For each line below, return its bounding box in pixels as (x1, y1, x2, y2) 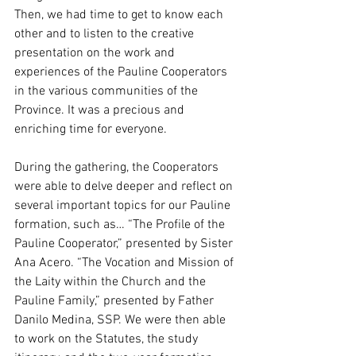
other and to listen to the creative (14, 26, 197, 43)
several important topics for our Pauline (14, 198, 234, 215)
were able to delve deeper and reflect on (14, 179, 236, 195)
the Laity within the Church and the (14, 274, 209, 291)
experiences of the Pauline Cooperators (14, 64, 230, 81)
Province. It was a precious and (14, 103, 188, 119)
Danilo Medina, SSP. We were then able (14, 312, 229, 329)
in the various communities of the (14, 83, 201, 100)
